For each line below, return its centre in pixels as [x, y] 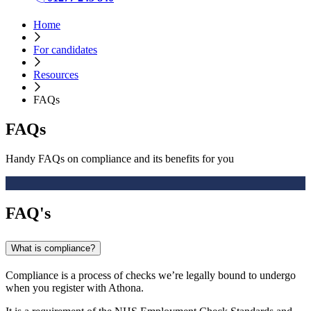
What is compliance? [53, 248]
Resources [56, 75]
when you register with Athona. [75, 287]
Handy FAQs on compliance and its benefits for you [120, 158]
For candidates [65, 50]
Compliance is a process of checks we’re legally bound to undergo [151, 275]
